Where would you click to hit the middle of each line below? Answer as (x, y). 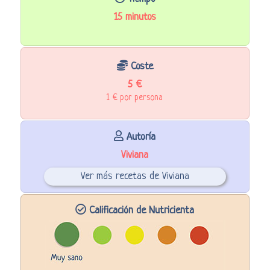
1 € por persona (135, 97)
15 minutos (135, 17)
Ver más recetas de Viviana (135, 176)
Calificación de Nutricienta (140, 210)
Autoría (140, 137)
